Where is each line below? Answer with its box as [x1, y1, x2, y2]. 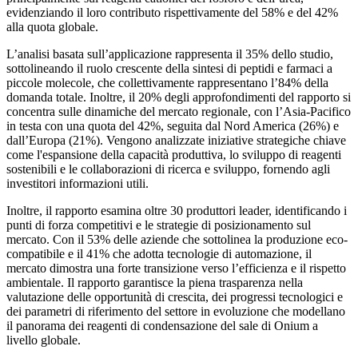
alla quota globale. [6, 20, 98, 34]
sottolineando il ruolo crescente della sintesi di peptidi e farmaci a [6, 62, 332, 76]
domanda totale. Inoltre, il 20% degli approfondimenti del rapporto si [6, 90, 351, 105]
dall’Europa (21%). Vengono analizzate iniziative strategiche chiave [6, 133, 346, 148]
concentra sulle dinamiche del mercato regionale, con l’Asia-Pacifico [6, 105, 351, 119]
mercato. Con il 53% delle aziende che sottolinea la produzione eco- [6, 233, 348, 247]
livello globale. [6, 333, 81, 348]
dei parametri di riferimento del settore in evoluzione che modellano [6, 304, 345, 319]
